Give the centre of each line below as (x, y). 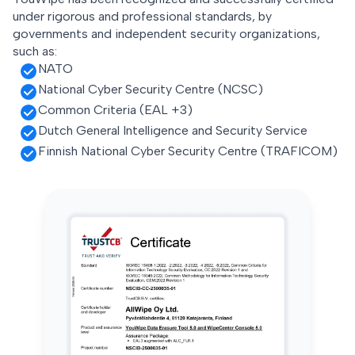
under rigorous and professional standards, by (142, 16)
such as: (35, 51)
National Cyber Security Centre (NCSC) (151, 89)
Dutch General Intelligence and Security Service (173, 130)
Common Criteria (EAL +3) (115, 109)
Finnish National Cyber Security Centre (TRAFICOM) (188, 151)
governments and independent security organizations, (166, 33)
